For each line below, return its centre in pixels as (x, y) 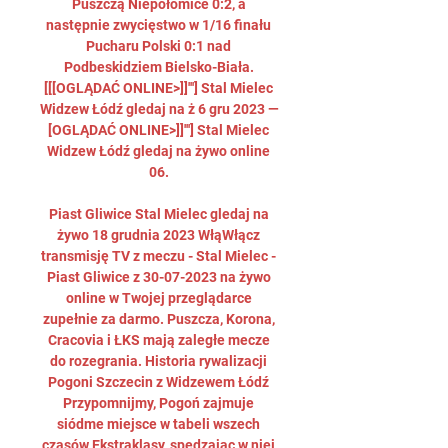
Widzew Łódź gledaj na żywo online (158, 151)
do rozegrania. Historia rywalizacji (158, 361)
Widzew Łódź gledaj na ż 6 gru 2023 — (159, 109)
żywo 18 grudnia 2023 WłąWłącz (158, 235)
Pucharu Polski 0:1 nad (158, 46)
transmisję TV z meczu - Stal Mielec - (158, 256)
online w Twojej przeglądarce (158, 298)
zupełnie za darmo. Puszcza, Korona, (158, 319)
